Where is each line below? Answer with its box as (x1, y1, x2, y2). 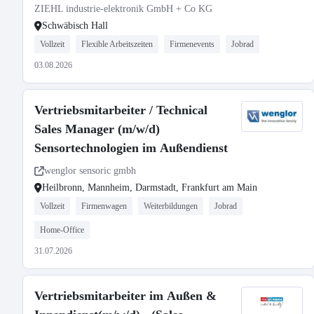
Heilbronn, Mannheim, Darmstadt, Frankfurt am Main (42, 182, 257, 193)
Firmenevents (170, 39, 214, 49)
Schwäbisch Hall (42, 20, 108, 31)
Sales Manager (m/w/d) (34, 122, 160, 136)
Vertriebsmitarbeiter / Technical (34, 103, 207, 117)
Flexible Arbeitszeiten (81, 39, 153, 49)
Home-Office (40, 225, 84, 235)
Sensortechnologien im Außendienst (34, 141, 228, 155)
